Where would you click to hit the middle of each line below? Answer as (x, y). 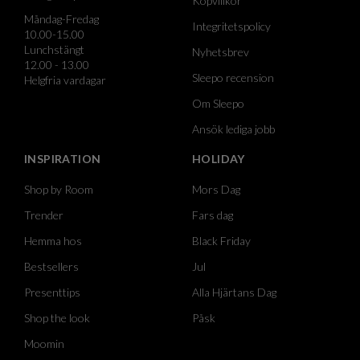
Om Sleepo (218, 103)
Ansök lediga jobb (233, 129)
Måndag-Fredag (61, 18)
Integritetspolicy (231, 26)
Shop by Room (59, 189)
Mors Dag (216, 189)
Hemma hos (53, 240)
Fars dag (213, 215)
